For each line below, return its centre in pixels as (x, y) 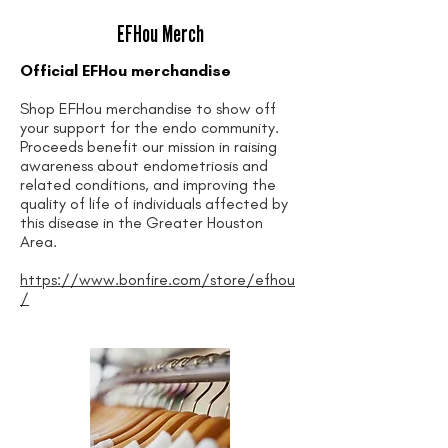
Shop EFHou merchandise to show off (148, 108)
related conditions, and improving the (148, 184)
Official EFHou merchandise (125, 70)
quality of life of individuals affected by (154, 203)
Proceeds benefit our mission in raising (148, 146)
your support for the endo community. (149, 127)
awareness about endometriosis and (144, 165)
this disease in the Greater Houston (141, 222)
